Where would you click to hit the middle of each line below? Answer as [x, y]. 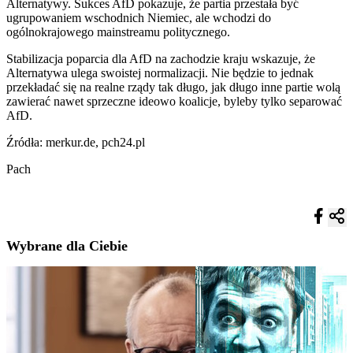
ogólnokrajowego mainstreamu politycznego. [118, 32]
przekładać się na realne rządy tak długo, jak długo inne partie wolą [173, 87]
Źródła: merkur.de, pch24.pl [76, 142]
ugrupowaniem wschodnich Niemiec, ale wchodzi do [139, 17]
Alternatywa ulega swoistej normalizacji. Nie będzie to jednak [160, 72]
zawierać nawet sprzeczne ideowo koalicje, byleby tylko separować [174, 101]
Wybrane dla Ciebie [67, 246]
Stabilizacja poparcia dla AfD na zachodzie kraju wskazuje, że [161, 58]
